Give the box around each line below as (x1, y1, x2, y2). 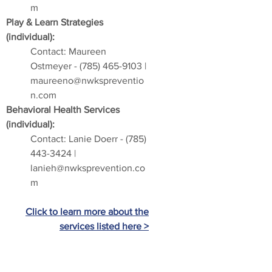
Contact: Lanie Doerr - (30, 134, 126, 144)
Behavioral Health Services (6, 104, 120, 115)
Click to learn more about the (25, 206, 149, 217)
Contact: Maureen (30, 46, 106, 56)
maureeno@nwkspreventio (30, 75, 144, 86)
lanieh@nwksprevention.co (30, 163, 145, 173)
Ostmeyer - (30, 61, 80, 71)
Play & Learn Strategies (6, 17, 103, 27)
